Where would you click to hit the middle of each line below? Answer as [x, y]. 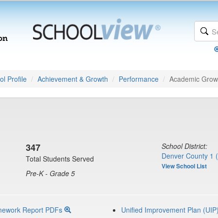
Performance [139, 79]
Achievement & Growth [73, 79]
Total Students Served [60, 159]
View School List [184, 166]
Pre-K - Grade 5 [50, 173]
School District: [184, 146]
